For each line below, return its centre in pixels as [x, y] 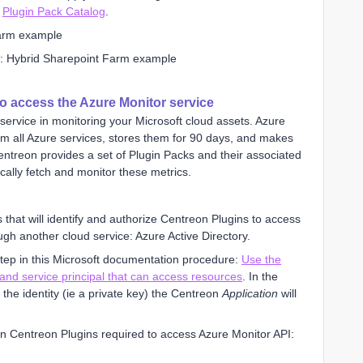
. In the [260, 276]
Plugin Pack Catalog [54, 11]
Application [250, 293]
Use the [261, 259]
